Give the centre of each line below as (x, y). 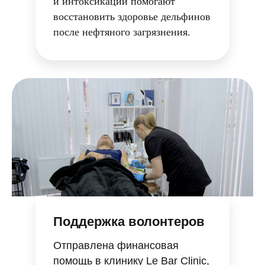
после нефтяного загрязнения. (122, 32)
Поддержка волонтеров (129, 222)
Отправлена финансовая (116, 245)
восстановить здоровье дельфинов (132, 17)
